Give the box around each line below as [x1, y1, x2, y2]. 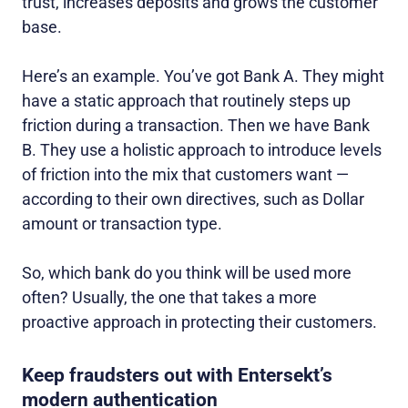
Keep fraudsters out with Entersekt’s [22, 364, 332, 387]
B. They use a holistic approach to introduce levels [22, 140, 382, 160]
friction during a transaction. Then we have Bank [22, 116, 370, 136]
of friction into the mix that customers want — [22, 165, 349, 185]
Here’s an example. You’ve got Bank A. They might [22, 66, 384, 87]
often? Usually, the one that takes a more [22, 288, 317, 308]
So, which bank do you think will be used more [22, 263, 352, 283]
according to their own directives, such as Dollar [22, 189, 364, 209]
